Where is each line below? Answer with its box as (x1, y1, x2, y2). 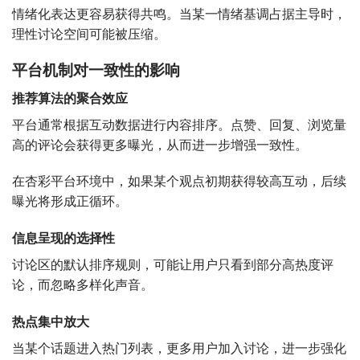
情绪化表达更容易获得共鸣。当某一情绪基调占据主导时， (12, 8, 346, 22)
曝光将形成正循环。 (12, 195, 128, 209)
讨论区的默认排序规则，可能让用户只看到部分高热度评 (12, 259, 333, 272)
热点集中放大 (12, 316, 89, 329)
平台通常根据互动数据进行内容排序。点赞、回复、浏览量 (12, 118, 346, 132)
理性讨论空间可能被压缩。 (12, 28, 166, 42)
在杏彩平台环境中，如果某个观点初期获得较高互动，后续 (12, 175, 346, 189)
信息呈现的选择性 (12, 232, 115, 246)
